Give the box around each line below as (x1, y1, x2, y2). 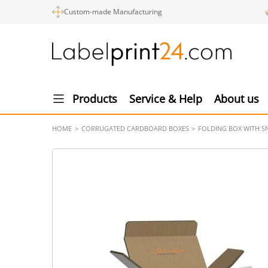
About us (214, 92, 259, 106)
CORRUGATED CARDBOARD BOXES (81, 124, 189, 133)
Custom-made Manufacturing (64, 7, 162, 17)
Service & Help (129, 92, 202, 106)
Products (72, 92, 117, 106)
